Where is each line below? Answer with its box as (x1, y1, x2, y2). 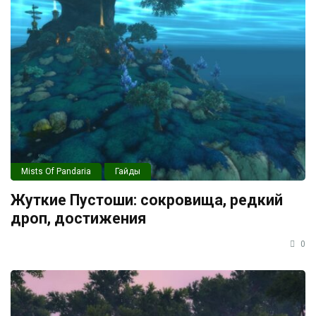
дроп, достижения (11, 209, 146, 228)
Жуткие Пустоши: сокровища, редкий (11, 191, 283, 209)
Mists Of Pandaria (21, 166, 91, 177)
